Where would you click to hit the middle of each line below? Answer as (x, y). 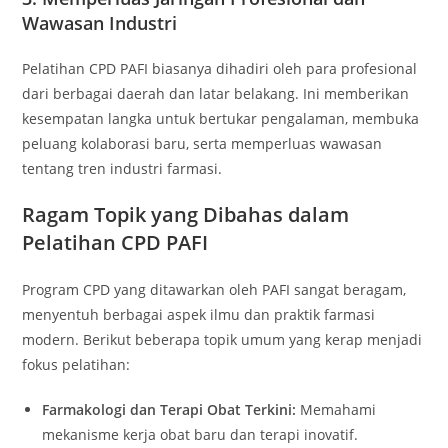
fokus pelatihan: (76, 364)
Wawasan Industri (100, 23)
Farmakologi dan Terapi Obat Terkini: (169, 409)
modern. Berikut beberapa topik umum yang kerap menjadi (222, 339)
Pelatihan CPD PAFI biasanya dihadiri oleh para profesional (220, 68)
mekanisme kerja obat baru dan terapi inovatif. (200, 434)
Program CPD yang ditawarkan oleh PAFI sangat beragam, (214, 289)
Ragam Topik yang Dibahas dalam (186, 214)
